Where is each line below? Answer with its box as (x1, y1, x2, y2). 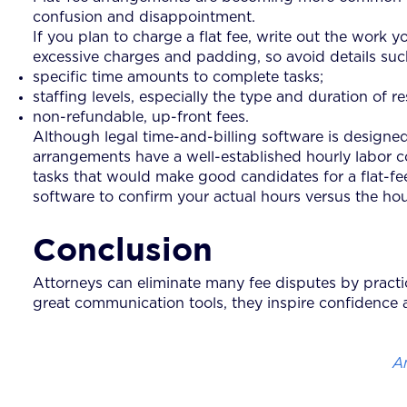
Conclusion (33, 230, 213, 267)
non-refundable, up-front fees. (33, 109, 249, 124)
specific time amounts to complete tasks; (33, 69, 323, 84)
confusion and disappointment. (33, 9, 255, 25)
